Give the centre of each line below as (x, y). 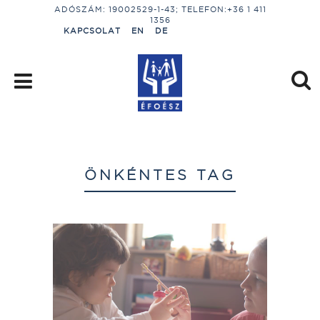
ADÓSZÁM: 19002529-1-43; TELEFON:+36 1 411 (160, 9)
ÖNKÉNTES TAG (160, 175)
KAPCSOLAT (92, 31)
